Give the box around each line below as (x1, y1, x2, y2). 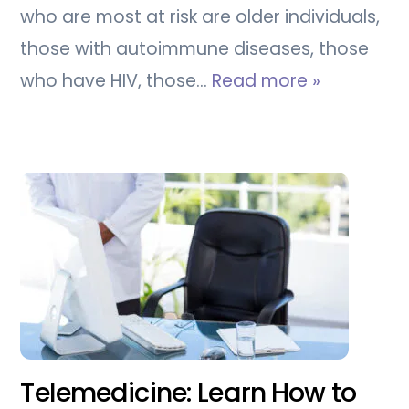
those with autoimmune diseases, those (20, 37, 370, 62)
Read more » (212, 68, 321, 94)
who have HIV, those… (20, 68, 213, 94)
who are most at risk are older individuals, (20, 5, 381, 30)
